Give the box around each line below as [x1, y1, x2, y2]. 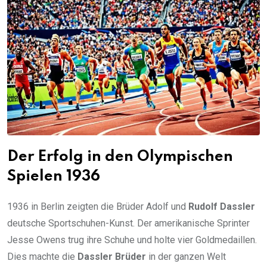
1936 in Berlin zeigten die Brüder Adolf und [7, 200, 188, 212]
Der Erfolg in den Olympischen [7, 149, 233, 164]
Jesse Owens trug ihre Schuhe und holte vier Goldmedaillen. [7, 234, 257, 246]
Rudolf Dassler [188, 200, 255, 212]
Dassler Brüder [77, 250, 146, 262]
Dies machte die [7, 250, 77, 262]
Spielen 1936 [7, 169, 100, 184]
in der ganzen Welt [146, 250, 226, 262]
